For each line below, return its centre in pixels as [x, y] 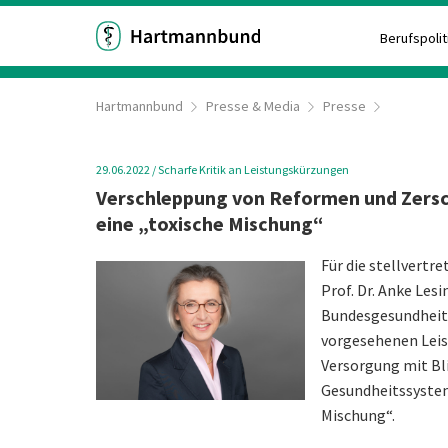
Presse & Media [252, 106]
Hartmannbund [139, 106]
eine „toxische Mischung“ [209, 223]
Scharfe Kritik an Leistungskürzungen [253, 169]
